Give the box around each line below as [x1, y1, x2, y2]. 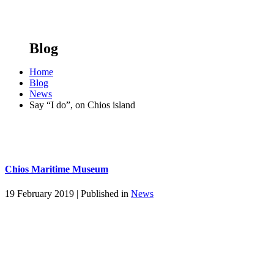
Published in [81, 188, 128, 199]
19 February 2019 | [5, 188, 78, 199]
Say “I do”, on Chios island [29, 100, 135, 110]
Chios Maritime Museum [5, 164, 108, 175]
